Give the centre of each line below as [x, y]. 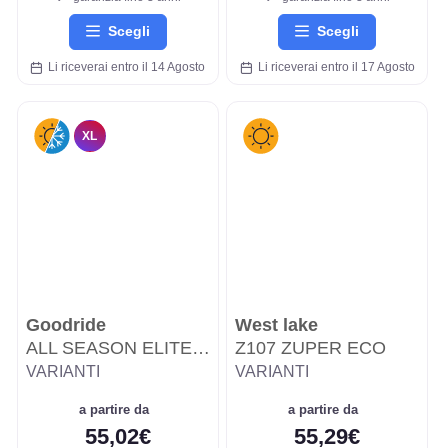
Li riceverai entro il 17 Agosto [333, 67]
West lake [276, 325]
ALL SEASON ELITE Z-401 [108, 348]
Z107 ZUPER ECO [310, 348]
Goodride [65, 325]
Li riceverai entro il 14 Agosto [124, 67]
